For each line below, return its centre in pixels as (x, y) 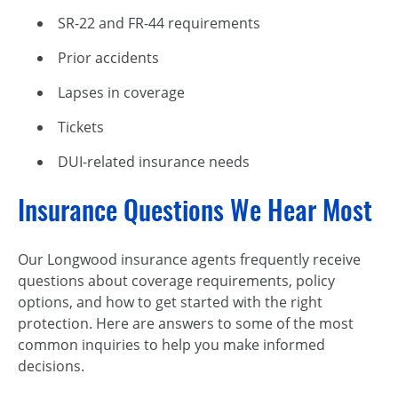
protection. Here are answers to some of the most (186, 324)
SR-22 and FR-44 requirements (159, 24)
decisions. (51, 366)
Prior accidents (108, 58)
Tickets (81, 127)
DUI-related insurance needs (154, 162)
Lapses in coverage (121, 93)
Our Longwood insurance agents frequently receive (189, 260)
